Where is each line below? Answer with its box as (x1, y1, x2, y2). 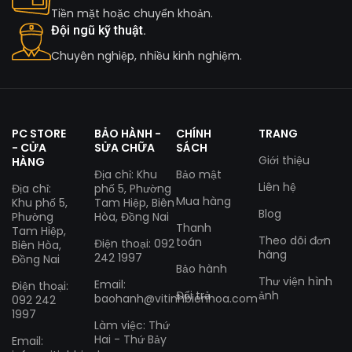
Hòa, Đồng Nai (93, 208, 169, 225)
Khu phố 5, (12, 194, 68, 211)
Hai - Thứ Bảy (93, 331, 167, 347)
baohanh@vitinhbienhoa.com (93, 290, 258, 306)
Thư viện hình (258, 273, 332, 289)
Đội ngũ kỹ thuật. (51, 22, 146, 38)
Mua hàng (176, 192, 231, 209)
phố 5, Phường (93, 180, 171, 196)
